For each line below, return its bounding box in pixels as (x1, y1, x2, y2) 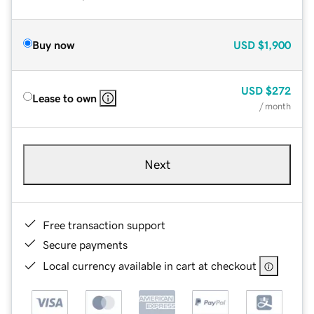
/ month (259, 101, 291, 111)
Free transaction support (43, 219, 165, 231)
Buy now (32, 39, 74, 50)
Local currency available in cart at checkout (43, 259, 257, 271)
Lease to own (32, 92, 97, 104)
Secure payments (43, 238, 128, 250)
